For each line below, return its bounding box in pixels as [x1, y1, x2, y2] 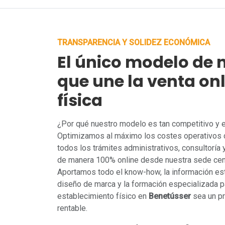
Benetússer [149, 191, 191, 201]
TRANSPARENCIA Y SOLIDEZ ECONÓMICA [57, 38, 210, 47]
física [57, 89, 102, 111]
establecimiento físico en [57, 191, 149, 201]
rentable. [57, 203, 87, 213]
